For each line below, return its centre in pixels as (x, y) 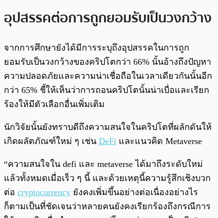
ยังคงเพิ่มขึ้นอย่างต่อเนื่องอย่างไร (134, 192)
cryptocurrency (44, 192)
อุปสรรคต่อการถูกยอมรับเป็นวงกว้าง (108, 18)
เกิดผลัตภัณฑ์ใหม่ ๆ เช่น (51, 141)
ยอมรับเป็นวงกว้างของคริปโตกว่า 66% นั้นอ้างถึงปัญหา (108, 62)
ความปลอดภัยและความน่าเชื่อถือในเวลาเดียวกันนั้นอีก (108, 76)
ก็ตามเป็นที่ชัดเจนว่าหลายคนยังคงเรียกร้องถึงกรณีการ (107, 206)
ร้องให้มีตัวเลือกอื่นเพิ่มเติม (54, 104)
